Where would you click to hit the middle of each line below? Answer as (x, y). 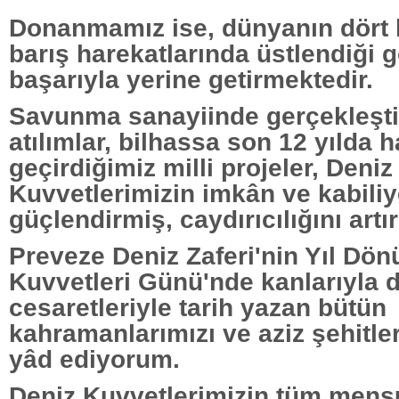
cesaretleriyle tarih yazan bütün (198, 307)
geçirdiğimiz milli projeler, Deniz (201, 167)
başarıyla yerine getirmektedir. (191, 79)
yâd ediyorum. (94, 358)
